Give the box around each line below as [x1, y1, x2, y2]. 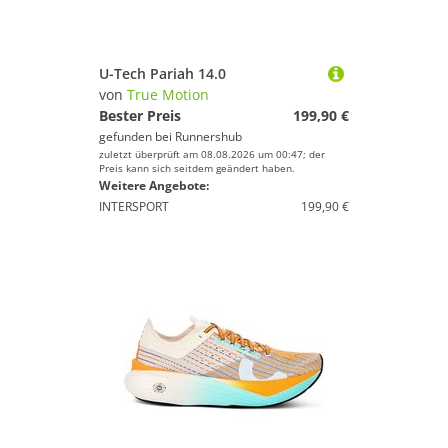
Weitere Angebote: [99, 177, 209, 194]
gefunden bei [99, 128, 175, 145]
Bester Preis [99, 106, 181, 125]
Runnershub [175, 128, 242, 145]
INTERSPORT [99, 198, 169, 215]
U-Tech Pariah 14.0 [99, 64, 226, 83]
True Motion [127, 85, 209, 104]
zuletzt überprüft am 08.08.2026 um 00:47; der [99, 147, 325, 161]
